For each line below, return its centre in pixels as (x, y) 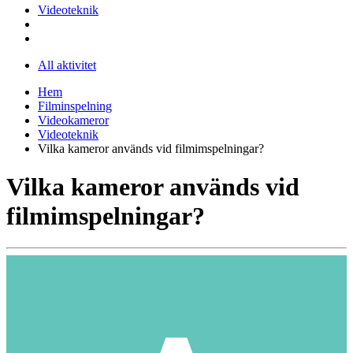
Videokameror (73, 120)
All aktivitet (67, 65)
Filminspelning (75, 106)
